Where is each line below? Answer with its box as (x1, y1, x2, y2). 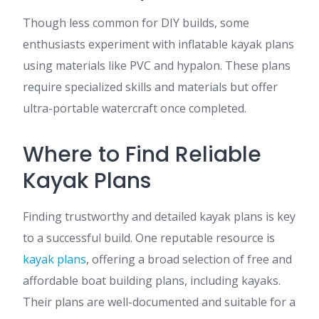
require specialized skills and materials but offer (23, 79, 278, 95)
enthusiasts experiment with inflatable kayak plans (23, 36, 294, 52)
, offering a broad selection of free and (86, 251, 292, 267)
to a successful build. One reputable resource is (23, 230, 275, 246)
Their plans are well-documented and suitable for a (23, 294, 296, 310)
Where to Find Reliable (23, 140, 261, 169)
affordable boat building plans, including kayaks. (23, 273, 281, 288)
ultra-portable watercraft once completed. (23, 100, 246, 116)
